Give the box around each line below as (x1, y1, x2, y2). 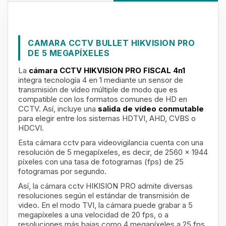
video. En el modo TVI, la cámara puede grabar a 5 (18, 200, 193, 210)
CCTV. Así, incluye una (18, 104, 98, 114)
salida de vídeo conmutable (98, 104, 204, 114)
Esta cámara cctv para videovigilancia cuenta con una (18, 138, 203, 147)
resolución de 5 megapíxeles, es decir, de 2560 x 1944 (18, 147, 208, 157)
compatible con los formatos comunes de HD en (18, 94, 187, 104)
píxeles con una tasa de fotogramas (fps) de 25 (18, 157, 184, 166)
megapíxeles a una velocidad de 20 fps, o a (18, 210, 168, 219)
